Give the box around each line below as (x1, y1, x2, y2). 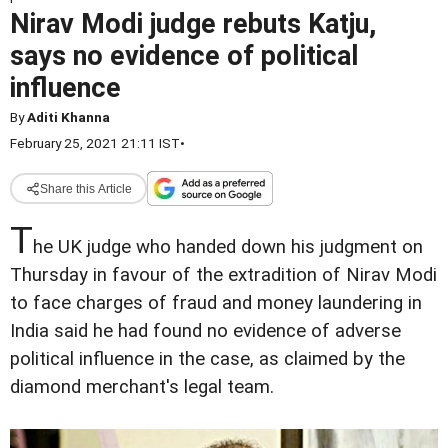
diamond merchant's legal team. (10, 376, 274, 398)
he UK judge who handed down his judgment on (33, 236, 423, 258)
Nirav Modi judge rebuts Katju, (10, 8, 376, 40)
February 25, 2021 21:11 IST (10, 135, 180, 151)
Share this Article (39, 181, 132, 196)
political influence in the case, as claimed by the (10, 348, 405, 370)
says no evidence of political (10, 40, 359, 72)
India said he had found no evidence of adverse (10, 320, 401, 342)
